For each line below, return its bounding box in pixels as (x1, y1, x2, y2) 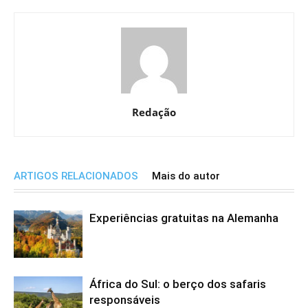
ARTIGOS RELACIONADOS (14, 170, 138, 183)
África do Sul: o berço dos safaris (89, 277, 266, 291)
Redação (132, 105, 176, 120)
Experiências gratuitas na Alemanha (89, 211, 278, 225)
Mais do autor (152, 170, 220, 183)
